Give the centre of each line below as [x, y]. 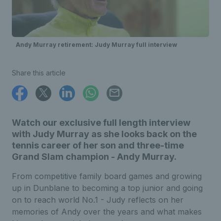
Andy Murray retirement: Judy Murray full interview [96, 44]
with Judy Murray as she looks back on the [104, 134]
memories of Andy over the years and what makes [107, 211]
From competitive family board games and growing [107, 176]
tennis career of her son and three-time [98, 145]
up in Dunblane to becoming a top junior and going [107, 188]
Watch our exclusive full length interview [101, 122]
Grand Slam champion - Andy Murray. [94, 156]
